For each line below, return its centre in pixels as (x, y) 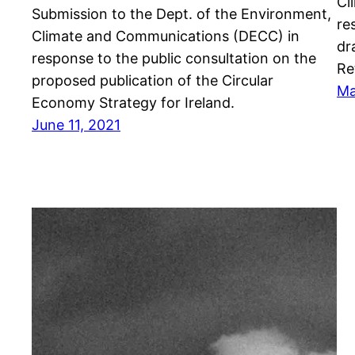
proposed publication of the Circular (153, 81)
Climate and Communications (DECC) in (166, 36)
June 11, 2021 (76, 125)
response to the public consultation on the (174, 59)
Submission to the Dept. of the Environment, (181, 14)
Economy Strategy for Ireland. (133, 103)
